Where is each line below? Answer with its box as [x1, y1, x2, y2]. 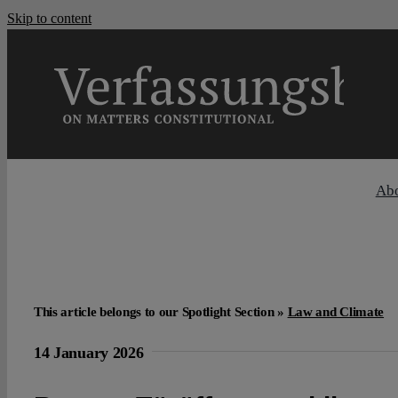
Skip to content [7, 11, 92, 26]
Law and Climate [287, 304, 385, 319]
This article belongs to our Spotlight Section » [33, 304, 288, 319]
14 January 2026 [33, 343, 144, 362]
